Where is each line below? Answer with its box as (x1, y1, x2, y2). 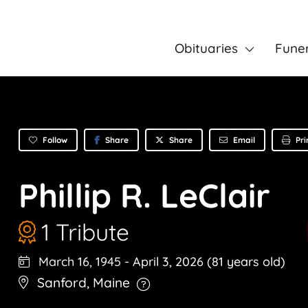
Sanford (37, 274, 87, 291)
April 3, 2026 (133, 254, 207, 270)
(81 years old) (207, 254, 285, 270)
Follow (43, 134, 67, 145)
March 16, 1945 (35, 254, 121, 270)
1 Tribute (41, 217, 129, 247)
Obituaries (174, 40, 238, 56)
